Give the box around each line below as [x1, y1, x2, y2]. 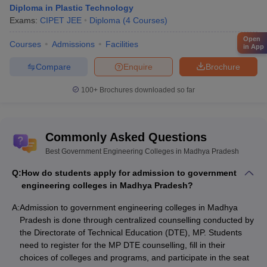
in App [243, 42, 264, 50]
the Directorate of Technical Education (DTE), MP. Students [20, 228, 242, 237]
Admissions [52, 39, 95, 49]
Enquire [123, 61, 153, 72]
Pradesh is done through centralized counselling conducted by [20, 215, 254, 225]
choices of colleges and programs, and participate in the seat [20, 253, 249, 262]
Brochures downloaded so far [98, 86, 195, 94]
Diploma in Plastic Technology [10, 3, 133, 13]
